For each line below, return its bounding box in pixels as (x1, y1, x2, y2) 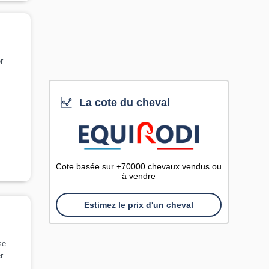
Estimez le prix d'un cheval (84, 200, 193, 210)
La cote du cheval (76, 97, 171, 109)
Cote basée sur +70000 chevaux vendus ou (56, 162, 222, 171)
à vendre (122, 171, 156, 181)
